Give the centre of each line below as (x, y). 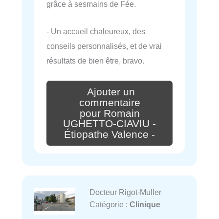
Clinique (145, 205)
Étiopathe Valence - (109, 135)
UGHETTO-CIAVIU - (109, 124)
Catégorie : (109, 205)
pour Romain (109, 113)
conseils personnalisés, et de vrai (104, 46)
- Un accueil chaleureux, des (96, 31)
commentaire (109, 102)
